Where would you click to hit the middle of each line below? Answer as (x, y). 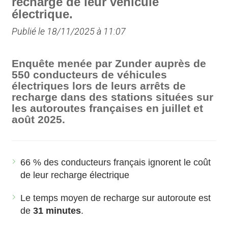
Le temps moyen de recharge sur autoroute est (116, 198)
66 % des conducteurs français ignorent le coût (116, 163)
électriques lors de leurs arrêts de (99, 86)
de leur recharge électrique (75, 175)
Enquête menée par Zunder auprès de (109, 64)
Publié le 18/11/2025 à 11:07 (69, 32)
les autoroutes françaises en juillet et (108, 108)
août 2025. (39, 120)
